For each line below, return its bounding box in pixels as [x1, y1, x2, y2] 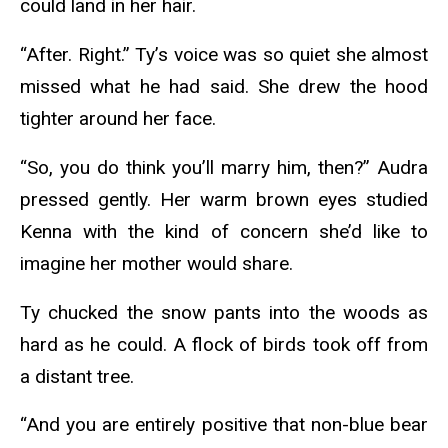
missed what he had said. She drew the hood [20, 74, 428, 98]
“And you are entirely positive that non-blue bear [20, 413, 428, 437]
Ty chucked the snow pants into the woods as [20, 300, 428, 324]
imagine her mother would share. [20, 251, 298, 275]
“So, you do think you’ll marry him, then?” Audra [20, 155, 428, 179]
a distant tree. [20, 364, 139, 388]
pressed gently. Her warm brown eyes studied [20, 187, 428, 211]
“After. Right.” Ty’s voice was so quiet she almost [20, 42, 428, 66]
